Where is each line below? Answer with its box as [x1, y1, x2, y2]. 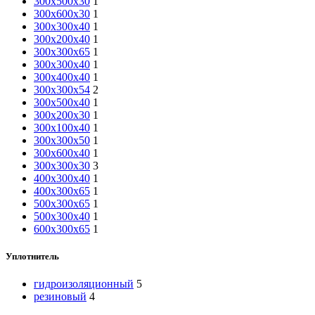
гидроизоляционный [34, 277, 134, 290]
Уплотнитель [6, 250, 59, 262]
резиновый [34, 290, 86, 302]
